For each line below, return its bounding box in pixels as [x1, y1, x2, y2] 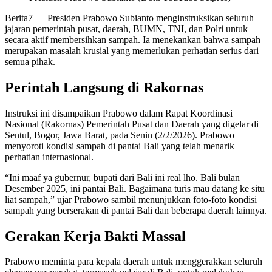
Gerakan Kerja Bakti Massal [5, 228, 186, 244]
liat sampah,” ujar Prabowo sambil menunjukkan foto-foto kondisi [5, 194, 257, 205]
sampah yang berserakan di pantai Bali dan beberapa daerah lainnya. [5, 205, 267, 216]
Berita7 [5, 12, 33, 23]
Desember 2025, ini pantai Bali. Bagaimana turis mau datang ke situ [5, 183, 265, 194]
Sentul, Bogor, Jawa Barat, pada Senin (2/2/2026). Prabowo [5, 129, 234, 140]
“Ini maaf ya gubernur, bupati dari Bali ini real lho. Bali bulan [5, 172, 240, 183]
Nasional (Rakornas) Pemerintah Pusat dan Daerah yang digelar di [5, 118, 259, 129]
